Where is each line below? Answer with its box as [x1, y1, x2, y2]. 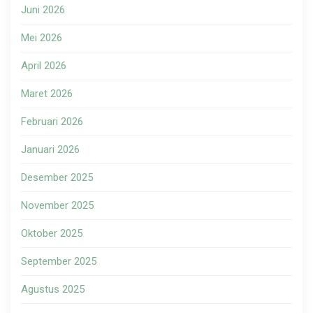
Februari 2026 [21, 115, 83, 129]
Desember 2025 [21, 171, 93, 184]
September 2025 [21, 255, 96, 268]
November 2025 [21, 199, 94, 212]
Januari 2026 [21, 143, 80, 156]
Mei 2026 [21, 31, 62, 45]
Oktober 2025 [21, 227, 82, 240]
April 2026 [21, 59, 66, 73]
